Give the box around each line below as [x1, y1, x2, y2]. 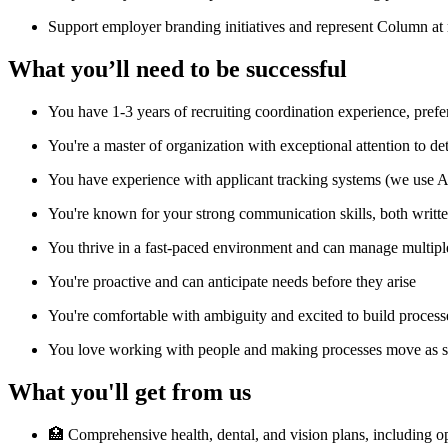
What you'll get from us [8, 378, 251, 405]
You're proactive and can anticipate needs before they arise [48, 273, 416, 291]
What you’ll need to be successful [8, 56, 347, 83]
